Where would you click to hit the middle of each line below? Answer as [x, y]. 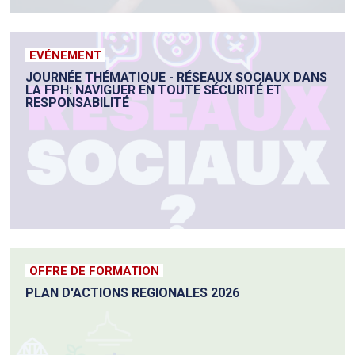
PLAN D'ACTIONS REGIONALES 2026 [132, 293]
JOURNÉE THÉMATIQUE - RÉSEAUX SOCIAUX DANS [176, 78]
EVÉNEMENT [65, 56]
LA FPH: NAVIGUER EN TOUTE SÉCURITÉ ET [154, 90]
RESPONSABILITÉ [77, 103]
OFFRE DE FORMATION [94, 271]
